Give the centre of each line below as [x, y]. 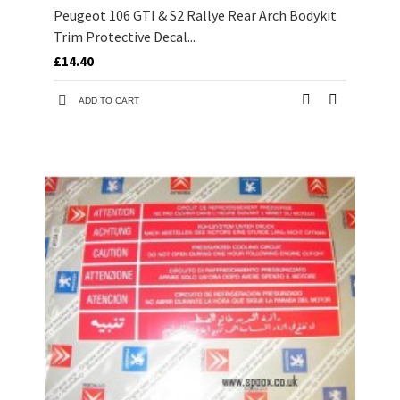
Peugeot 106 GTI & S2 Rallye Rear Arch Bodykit [195, 16]
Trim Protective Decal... [125, 37]
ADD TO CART [109, 101]
